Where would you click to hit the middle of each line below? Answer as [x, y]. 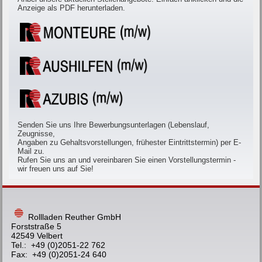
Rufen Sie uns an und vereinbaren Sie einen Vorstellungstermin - [127, 160]
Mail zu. [31, 151]
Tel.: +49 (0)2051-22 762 [58, 245]
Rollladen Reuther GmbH [80, 217]
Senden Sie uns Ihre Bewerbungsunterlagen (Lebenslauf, [114, 125]
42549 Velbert [37, 236]
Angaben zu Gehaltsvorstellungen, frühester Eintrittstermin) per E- [130, 143]
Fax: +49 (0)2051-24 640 [59, 255]
